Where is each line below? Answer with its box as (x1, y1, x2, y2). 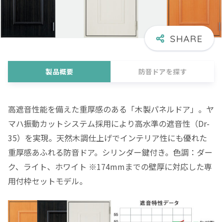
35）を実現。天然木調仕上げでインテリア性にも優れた (8, 132, 207, 144)
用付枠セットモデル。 (8, 175, 87, 187)
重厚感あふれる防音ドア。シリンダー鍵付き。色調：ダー (8, 146, 213, 159)
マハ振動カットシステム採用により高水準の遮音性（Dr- (8, 117, 210, 130)
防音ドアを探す (138, 66, 187, 77)
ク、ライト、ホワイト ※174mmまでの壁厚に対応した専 (8, 161, 212, 173)
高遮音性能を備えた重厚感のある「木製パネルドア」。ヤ (8, 103, 214, 115)
